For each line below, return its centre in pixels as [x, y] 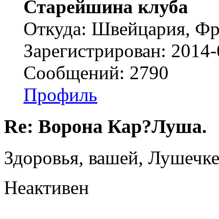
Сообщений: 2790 [96, 72]
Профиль [60, 94]
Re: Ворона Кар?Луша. [105, 126]
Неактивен [46, 188]
